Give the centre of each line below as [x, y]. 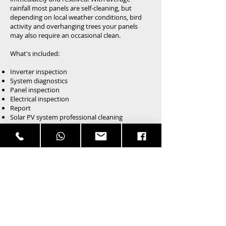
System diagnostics [39, 81]
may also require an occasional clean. [66, 35]
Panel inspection [35, 90]
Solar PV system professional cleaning [66, 117]
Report [20, 108]
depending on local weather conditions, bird [76, 17]
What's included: [35, 53]
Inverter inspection [39, 72]
